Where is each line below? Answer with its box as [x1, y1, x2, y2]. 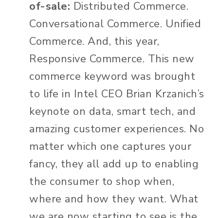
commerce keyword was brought [29, 69, 195, 84]
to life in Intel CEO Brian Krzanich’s [29, 86, 204, 101]
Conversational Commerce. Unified [29, 16, 201, 31]
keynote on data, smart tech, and [29, 104, 196, 119]
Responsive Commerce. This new [29, 51, 195, 66]
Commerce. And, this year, [29, 34, 160, 49]
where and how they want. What [29, 191, 199, 206]
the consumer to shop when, [29, 174, 174, 189]
